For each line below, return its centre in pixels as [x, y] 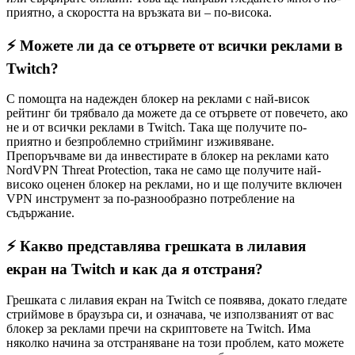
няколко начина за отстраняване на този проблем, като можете [175, 342]
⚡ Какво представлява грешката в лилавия [156, 246]
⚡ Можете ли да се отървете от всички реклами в [174, 45]
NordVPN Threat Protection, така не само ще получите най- [164, 170]
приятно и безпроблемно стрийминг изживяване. [140, 142]
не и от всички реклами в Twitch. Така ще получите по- [157, 128]
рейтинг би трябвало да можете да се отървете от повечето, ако [177, 113]
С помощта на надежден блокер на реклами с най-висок [158, 99]
